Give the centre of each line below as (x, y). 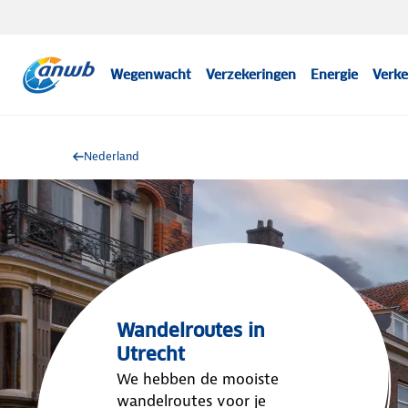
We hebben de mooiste (198, 379)
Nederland (112, 156)
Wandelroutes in (191, 331)
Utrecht (151, 354)
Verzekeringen (251, 75)
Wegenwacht (151, 75)
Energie (335, 75)
